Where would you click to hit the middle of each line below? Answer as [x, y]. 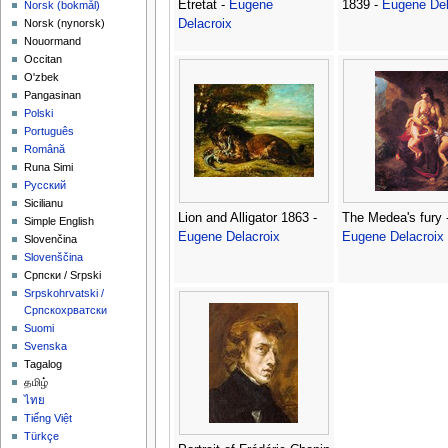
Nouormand [53, 41]
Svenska [46, 346]
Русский [45, 185]
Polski [39, 113]
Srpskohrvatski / [64, 293]
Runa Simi [49, 167]
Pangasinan [53, 95]
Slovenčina [51, 239]
